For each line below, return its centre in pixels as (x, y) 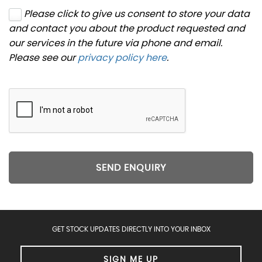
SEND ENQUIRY (131, 168)
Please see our (43, 58)
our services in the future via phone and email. (116, 43)
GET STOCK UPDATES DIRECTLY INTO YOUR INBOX (131, 230)
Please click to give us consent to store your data (137, 14)
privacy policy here (122, 58)
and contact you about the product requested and (127, 29)
